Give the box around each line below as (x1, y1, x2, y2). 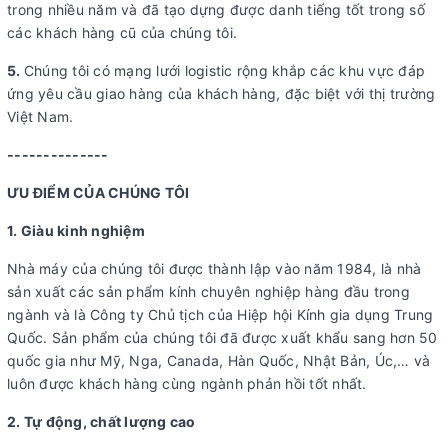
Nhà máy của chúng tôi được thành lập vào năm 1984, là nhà (7, 260, 422, 278)
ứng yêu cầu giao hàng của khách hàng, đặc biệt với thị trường (7, 85, 436, 103)
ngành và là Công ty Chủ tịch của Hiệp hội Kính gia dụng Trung (7, 306, 434, 324)
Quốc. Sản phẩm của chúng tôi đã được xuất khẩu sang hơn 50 (7, 329, 438, 347)
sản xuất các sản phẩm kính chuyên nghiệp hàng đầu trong (7, 283, 410, 301)
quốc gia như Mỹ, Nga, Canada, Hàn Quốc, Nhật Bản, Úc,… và (7, 352, 431, 370)
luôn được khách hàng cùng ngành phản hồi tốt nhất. (7, 375, 367, 393)
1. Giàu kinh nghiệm (7, 222, 145, 240)
